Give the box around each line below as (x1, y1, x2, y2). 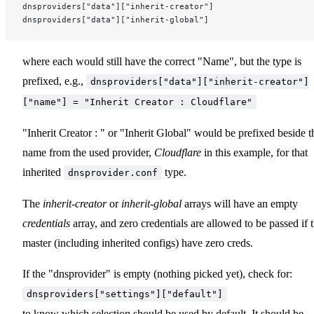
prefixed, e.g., (22, 74, 86, 87)
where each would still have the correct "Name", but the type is (22, 55, 301, 67)
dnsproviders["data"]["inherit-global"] (22, 14, 209, 25)
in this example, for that (201, 146, 308, 158)
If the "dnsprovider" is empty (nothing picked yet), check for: (22, 267, 292, 280)
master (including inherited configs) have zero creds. (22, 236, 253, 249)
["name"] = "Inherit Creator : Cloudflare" (22, 96, 252, 107)
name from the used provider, (22, 146, 154, 158)
